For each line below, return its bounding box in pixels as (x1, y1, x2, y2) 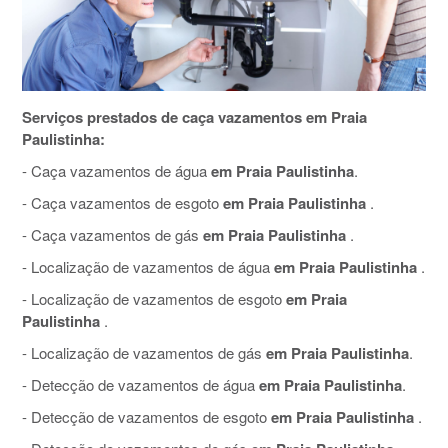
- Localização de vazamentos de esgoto (22, 288, 282, 310)
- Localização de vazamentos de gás (22, 342, 266, 364)
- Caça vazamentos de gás (22, 224, 199, 246)
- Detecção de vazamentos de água (22, 374, 255, 396)
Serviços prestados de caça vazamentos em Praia (22, 106, 367, 129)
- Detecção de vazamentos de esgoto (22, 406, 267, 428)
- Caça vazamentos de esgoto (22, 192, 219, 214)
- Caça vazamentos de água (22, 160, 211, 182)
